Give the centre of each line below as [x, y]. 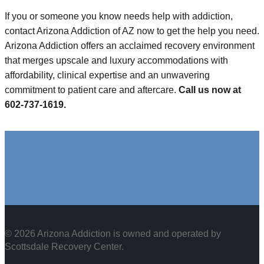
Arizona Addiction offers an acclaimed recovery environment [130, 46]
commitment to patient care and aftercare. [92, 90]
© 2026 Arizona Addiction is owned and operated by [113, 234]
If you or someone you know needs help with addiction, [119, 16]
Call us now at [210, 90]
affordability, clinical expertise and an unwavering [107, 75]
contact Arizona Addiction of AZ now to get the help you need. [132, 31]
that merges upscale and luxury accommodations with [116, 61]
